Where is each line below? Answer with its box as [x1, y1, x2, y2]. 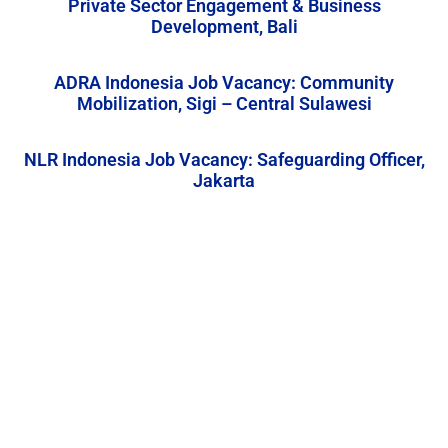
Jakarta [193, 170, 255, 191]
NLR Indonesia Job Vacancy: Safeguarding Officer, [23, 149, 425, 170]
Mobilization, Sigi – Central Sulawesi [76, 93, 372, 114]
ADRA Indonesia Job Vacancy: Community [54, 72, 394, 93]
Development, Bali [150, 16, 298, 37]
